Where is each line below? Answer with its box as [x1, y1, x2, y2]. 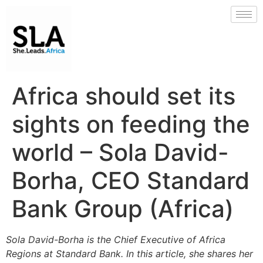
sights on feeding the [12, 110, 250, 139]
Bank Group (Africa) [12, 194, 234, 223]
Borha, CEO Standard [12, 166, 249, 195]
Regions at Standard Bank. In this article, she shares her [6, 248, 253, 259]
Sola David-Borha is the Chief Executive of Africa [6, 234, 225, 245]
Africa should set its [12, 82, 235, 110]
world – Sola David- [12, 138, 229, 167]
